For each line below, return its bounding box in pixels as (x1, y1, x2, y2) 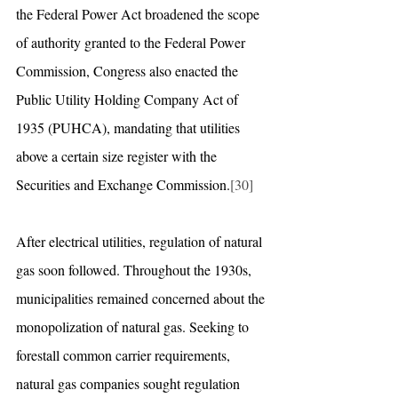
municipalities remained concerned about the (16, 288, 268, 307)
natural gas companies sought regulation (16, 373, 243, 393)
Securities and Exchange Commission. (16, 174, 230, 194)
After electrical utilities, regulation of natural (16, 231, 266, 251)
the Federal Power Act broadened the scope (16, 4, 263, 23)
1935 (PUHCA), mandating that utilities (16, 117, 243, 137)
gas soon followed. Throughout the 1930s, (16, 259, 255, 279)
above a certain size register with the (16, 146, 220, 165)
